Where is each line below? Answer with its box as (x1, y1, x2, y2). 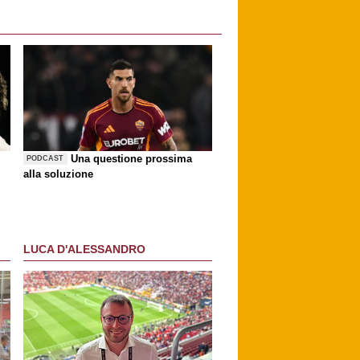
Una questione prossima (71, 152, 193, 165)
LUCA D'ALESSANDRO (23, 243, 145, 256)
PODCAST (27, 154, 64, 163)
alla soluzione (23, 167, 93, 180)
